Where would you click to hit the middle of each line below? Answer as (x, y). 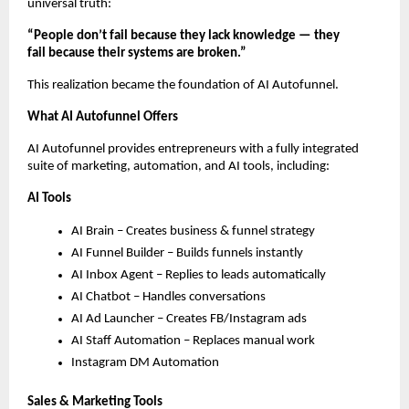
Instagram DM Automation (145, 362)
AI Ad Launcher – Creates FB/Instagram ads (189, 319)
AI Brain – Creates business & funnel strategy (193, 231)
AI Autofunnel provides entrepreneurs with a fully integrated (193, 149)
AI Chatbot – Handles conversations (168, 297)
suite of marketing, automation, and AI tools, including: (178, 166)
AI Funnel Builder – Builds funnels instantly (187, 253)
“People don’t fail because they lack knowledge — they (184, 36)
